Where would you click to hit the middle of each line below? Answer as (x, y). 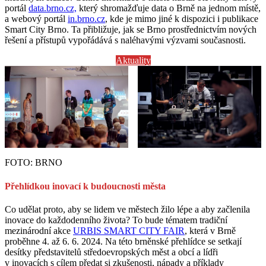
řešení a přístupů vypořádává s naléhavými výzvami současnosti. (125, 40)
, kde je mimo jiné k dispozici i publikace (182, 18)
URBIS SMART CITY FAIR (129, 231)
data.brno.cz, (53, 8)
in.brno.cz (86, 18)
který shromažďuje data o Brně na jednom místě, (169, 8)
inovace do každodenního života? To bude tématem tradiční (116, 220)
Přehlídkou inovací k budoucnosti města (85, 186)
